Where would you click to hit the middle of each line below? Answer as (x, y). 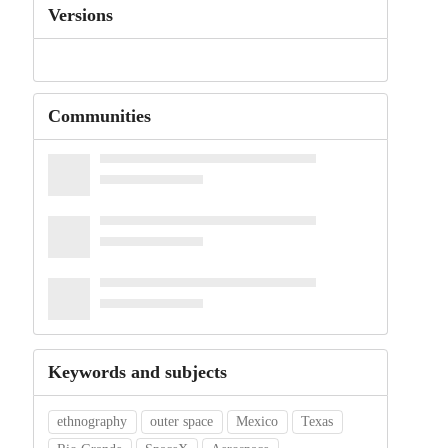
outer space (182, 422)
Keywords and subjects (137, 372)
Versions (80, 15)
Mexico (257, 422)
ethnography (92, 422)
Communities (99, 116)
